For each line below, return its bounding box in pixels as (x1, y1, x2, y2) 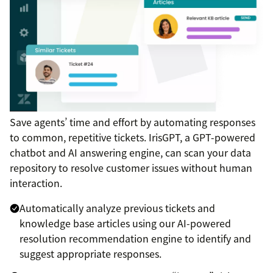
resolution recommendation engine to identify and (19, 230, 251, 246)
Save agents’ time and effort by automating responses (10, 114, 255, 129)
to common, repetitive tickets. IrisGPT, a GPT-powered (10, 129, 255, 144)
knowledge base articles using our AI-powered (19, 215, 231, 230)
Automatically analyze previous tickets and (19, 200, 215, 215)
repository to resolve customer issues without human (10, 160, 252, 175)
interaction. (10, 175, 62, 190)
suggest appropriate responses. (19, 246, 161, 261)
